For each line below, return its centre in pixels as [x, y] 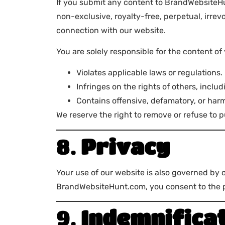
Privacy [125, 146]
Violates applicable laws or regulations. [149, 73]
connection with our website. [111, 30]
